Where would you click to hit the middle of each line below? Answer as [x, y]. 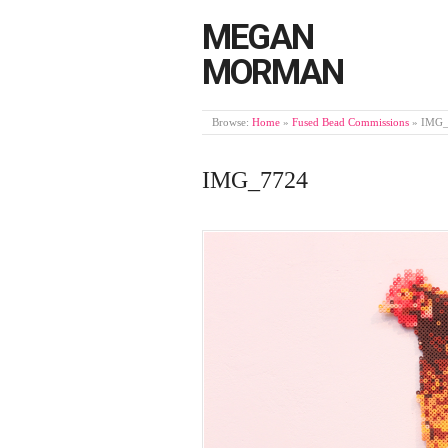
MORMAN [272, 72]
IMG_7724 [255, 180]
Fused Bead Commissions [351, 122]
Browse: [231, 122]
